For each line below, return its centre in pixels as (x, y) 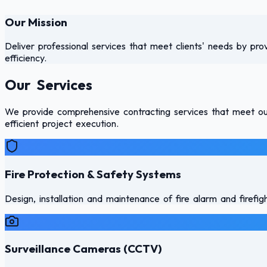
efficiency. (26, 58)
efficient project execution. (62, 124)
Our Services (49, 85)
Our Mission (36, 22)
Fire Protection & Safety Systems (93, 174)
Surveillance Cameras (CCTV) (83, 249)
